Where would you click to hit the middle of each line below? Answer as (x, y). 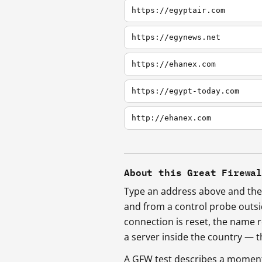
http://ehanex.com (171, 118)
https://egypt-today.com (185, 91)
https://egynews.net (176, 37)
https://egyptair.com (178, 11)
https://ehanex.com (174, 64)
